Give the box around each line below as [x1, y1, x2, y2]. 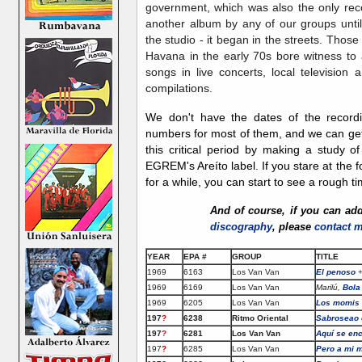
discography [210, 220, 272, 233]
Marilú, [316, 282, 343, 292]
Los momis [316, 297, 360, 307]
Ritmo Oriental [232, 313, 288, 322]
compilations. [145, 81, 213, 95]
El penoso [316, 267, 356, 276]
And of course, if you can [210, 204, 346, 217]
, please [272, 220, 314, 233]
